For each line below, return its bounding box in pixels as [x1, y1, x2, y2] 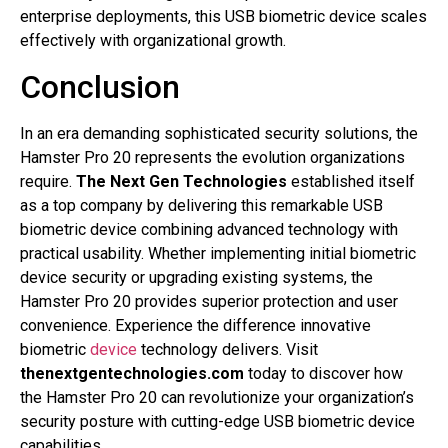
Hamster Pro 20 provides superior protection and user [20, 291, 398, 311]
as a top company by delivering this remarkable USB [20, 195, 383, 215]
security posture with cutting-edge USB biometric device [20, 411, 415, 431]
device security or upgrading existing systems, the [20, 267, 373, 287]
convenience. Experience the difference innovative [20, 315, 371, 335]
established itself [287, 171, 415, 191]
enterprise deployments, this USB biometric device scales [20, 7, 427, 27]
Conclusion [20, 67, 180, 106]
